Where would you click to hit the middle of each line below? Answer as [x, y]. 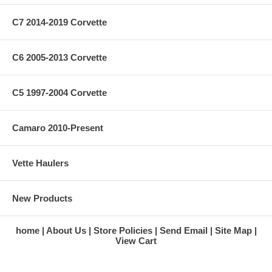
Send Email [183, 230]
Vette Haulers [40, 163]
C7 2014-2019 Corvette [59, 22]
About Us [66, 230]
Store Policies [123, 230]
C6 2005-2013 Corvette [59, 57]
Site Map [233, 230]
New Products [42, 198]
